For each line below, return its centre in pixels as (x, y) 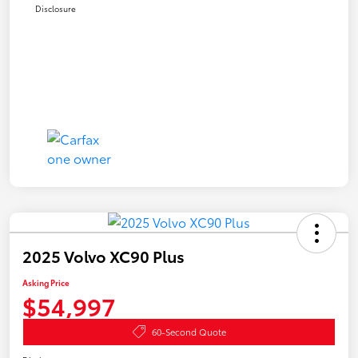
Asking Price (46, 282)
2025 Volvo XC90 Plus (103, 255)
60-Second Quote (189, 331)
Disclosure (56, 8)
